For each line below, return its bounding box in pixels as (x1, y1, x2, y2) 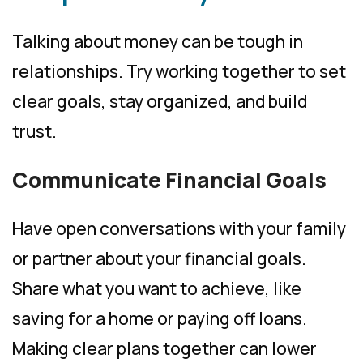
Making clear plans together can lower (12, 336, 317, 360)
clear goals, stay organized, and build (12, 89, 307, 113)
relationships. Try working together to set (12, 59, 346, 83)
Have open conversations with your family (12, 216, 346, 240)
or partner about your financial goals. (12, 246, 306, 270)
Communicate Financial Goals (12, 164, 327, 194)
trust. (12, 119, 57, 143)
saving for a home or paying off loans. (12, 306, 307, 330)
